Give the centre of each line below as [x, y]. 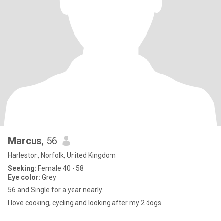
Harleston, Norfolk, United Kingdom [62, 155]
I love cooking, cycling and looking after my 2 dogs [85, 203]
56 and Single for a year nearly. [55, 190]
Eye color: [24, 177]
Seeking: [22, 168]
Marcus [25, 141]
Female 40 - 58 [60, 168]
